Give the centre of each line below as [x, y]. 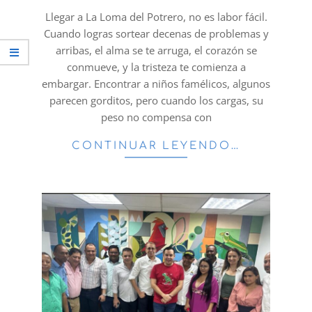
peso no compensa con [156, 117]
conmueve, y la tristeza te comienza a [156, 67]
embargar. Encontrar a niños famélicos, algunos [156, 83]
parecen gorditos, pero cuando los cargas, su [156, 100]
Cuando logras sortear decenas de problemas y [156, 33]
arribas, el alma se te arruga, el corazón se [156, 50]
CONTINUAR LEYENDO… [156, 146]
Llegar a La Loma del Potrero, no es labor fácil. [156, 16]
